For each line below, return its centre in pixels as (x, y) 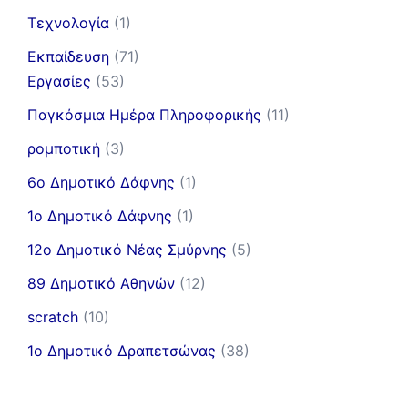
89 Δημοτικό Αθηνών (101, 283)
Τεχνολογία (68, 22)
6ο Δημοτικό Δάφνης (101, 182)
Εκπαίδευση (68, 56)
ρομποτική (64, 148)
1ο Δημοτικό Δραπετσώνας (122, 350)
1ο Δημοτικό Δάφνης (100, 215)
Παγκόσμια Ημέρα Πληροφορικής (144, 114)
